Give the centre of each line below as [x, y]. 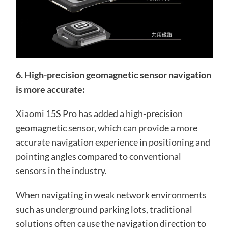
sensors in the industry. [61, 170]
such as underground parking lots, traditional [104, 209]
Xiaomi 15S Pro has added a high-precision [99, 113]
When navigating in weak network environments [111, 195]
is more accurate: [50, 89]
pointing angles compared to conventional [98, 156]
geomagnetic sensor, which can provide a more [106, 127]
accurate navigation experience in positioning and [113, 142]
